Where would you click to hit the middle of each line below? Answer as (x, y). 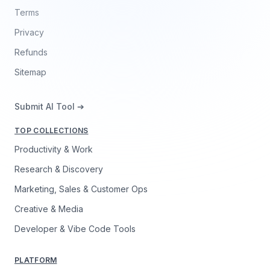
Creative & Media (49, 209)
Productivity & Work (54, 149)
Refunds (31, 52)
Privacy (29, 32)
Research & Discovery (59, 169)
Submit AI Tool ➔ (49, 106)
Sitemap (30, 72)
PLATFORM (36, 260)
